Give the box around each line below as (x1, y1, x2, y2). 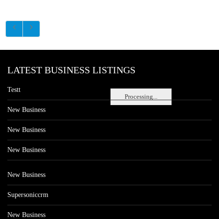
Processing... (125, 92, 157, 100)
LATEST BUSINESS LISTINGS (7, 65, 135, 75)
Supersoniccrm (7, 191, 48, 198)
